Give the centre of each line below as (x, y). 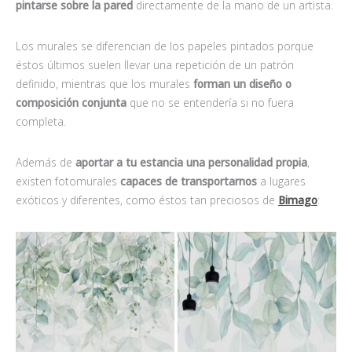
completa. (41, 121)
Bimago (298, 200)
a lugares (281, 181)
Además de (46, 162)
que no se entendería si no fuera (210, 102)
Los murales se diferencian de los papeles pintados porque (165, 46)
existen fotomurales (68, 181)
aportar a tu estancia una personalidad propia (191, 162)
